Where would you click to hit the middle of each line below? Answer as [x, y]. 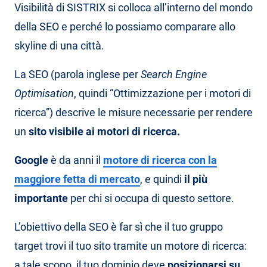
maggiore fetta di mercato [77, 179]
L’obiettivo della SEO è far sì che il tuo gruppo [119, 227]
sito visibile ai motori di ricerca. [104, 131]
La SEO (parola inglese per [77, 74]
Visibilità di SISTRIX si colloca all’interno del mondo [133, 7]
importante [41, 198]
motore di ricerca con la [160, 160]
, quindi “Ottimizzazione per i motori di [162, 93]
